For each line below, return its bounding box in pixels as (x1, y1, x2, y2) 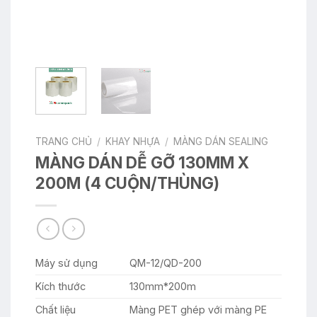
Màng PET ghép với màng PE (129, 303, 267, 316)
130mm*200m (129, 279, 197, 292)
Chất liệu (35, 303, 76, 316)
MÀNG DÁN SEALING (173, 136, 269, 148)
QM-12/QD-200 (129, 256, 202, 269)
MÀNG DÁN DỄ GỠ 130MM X (35, 153, 249, 173)
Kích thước (35, 279, 86, 292)
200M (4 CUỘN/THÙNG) (35, 173, 219, 193)
